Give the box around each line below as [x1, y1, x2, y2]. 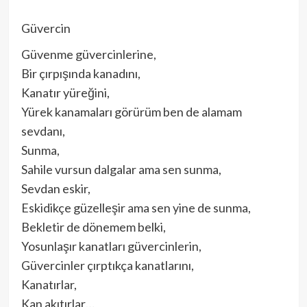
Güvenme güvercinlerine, [21, 47, 156, 62]
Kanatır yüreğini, [21, 85, 110, 101]
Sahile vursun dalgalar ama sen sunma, [21, 162, 221, 177]
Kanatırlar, [21, 277, 77, 293]
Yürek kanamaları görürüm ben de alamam [21, 104, 242, 120]
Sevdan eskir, [21, 181, 90, 197]
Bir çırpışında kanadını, [21, 66, 140, 82]
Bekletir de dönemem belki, [21, 219, 166, 235]
